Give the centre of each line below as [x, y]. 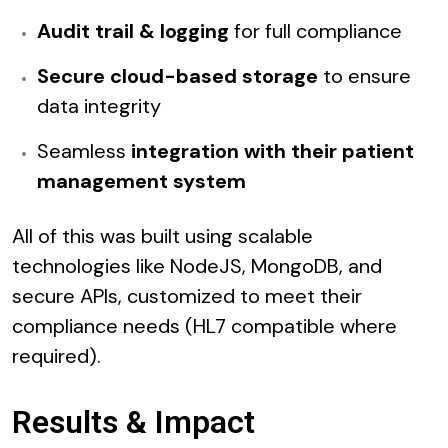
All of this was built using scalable [162, 236]
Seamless [84, 151]
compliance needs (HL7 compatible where [204, 326]
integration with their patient [272, 151]
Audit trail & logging [133, 31]
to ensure [364, 76]
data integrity [99, 106]
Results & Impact [133, 422]
